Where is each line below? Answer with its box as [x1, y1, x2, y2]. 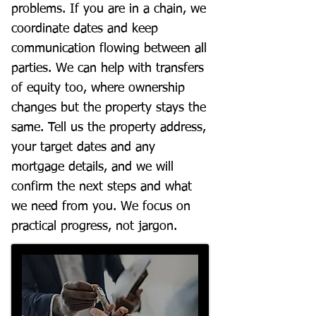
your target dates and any [11, 141, 155, 154]
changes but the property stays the [11, 102, 206, 114]
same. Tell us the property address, [11, 121, 206, 134]
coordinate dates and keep [11, 23, 158, 35]
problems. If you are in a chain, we [11, 3, 206, 16]
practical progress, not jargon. [11, 220, 177, 233]
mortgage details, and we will [11, 161, 174, 174]
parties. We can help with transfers [11, 62, 204, 75]
